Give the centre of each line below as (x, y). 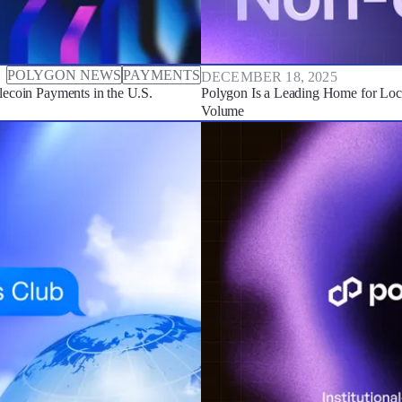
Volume (223, 111)
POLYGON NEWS (64, 75)
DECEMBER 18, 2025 (269, 77)
